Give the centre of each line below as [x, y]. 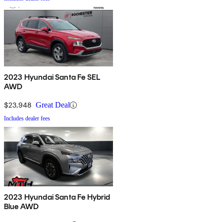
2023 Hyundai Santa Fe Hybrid [57, 197]
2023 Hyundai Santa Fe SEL [52, 77]
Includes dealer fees [27, 119]
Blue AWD [22, 207]
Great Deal [53, 105]
